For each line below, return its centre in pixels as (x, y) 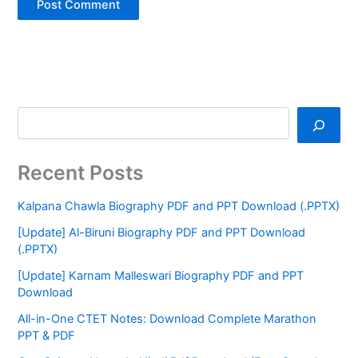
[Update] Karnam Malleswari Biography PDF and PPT (161, 276)
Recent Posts (81, 172)
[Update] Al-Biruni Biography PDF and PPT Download (162, 233)
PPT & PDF (47, 336)
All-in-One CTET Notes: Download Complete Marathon (167, 319)
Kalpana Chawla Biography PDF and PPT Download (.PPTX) (179, 207)
